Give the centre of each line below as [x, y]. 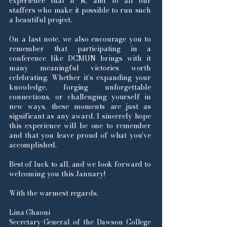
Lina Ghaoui [30, 212]
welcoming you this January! [58, 174]
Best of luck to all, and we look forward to [80, 164]
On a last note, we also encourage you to [80, 39]
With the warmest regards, [54, 193]
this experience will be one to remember [80, 126]
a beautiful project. [42, 20]
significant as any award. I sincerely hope [80, 116]
